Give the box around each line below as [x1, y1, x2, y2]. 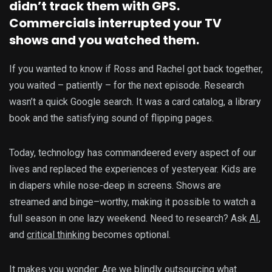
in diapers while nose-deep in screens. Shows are [9, 180, 221, 192]
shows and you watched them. [9, 32, 199, 49]
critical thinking [27, 229, 90, 241]
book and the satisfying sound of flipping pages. [9, 112, 214, 124]
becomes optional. [90, 229, 171, 241]
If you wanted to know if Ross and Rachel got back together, [9, 63, 263, 75]
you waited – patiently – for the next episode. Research [9, 80, 244, 92]
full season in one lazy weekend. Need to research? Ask [9, 212, 250, 225]
